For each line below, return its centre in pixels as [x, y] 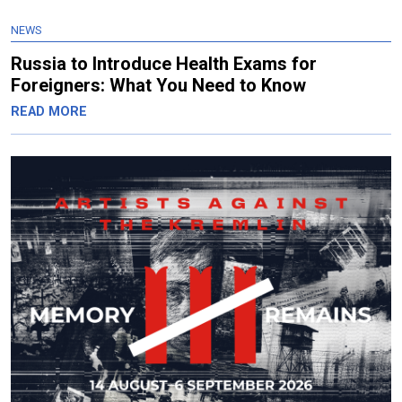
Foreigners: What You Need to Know [158, 86]
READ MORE [49, 112]
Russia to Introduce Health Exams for [164, 64]
